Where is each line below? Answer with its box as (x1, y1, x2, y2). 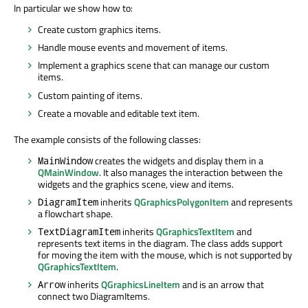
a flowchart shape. (38, 206, 113, 221)
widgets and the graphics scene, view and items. (38, 176, 234, 191)
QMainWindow (38, 164, 99, 179)
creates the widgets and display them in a (93, 153, 263, 168)
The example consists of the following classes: (14, 131, 201, 146)
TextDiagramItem (38, 224, 120, 238)
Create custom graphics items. (38, 22, 161, 37)
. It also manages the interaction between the (99, 164, 283, 179)
